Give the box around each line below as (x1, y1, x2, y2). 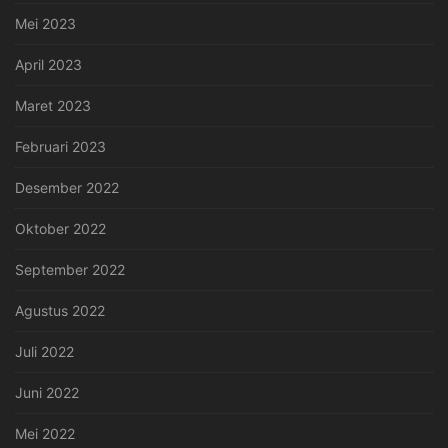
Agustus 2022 (15, 302, 105, 320)
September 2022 (15, 261, 125, 279)
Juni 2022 (15, 384, 79, 402)
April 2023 (15, 56, 82, 74)
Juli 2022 (15, 343, 74, 361)
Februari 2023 (15, 138, 106, 156)
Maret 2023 (15, 97, 91, 115)
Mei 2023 (15, 15, 76, 33)
